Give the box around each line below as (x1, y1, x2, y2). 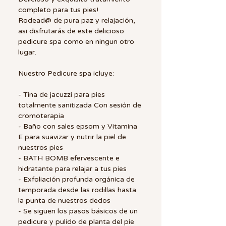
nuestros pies (18, 143, 63, 152)
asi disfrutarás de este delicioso (18, 26, 124, 35)
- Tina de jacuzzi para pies (18, 90, 105, 99)
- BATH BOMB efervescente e (18, 153, 120, 162)
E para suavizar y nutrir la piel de (18, 132, 126, 141)
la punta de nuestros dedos (18, 196, 110, 205)
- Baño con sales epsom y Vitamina (18, 122, 137, 131)
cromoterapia (18, 111, 64, 120)
